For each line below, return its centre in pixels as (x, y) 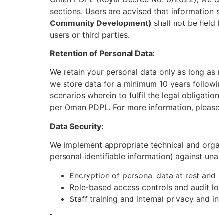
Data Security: (77, 126)
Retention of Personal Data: (102, 53)
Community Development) (101, 23)
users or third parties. (90, 34)
